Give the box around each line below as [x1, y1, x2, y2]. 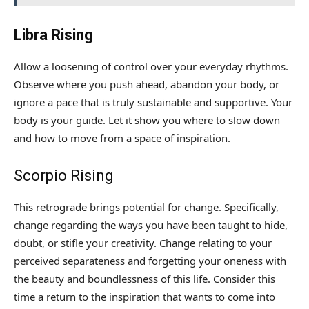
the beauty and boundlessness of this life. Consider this [14, 272, 275, 286]
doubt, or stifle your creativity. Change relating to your [14, 236, 272, 250]
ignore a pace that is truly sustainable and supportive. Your [14, 95, 292, 110]
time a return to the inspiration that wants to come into [14, 290, 275, 304]
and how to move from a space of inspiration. [14, 131, 230, 146]
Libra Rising [14, 26, 93, 44]
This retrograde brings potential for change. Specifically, [14, 200, 279, 215]
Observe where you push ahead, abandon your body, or [14, 77, 279, 92]
